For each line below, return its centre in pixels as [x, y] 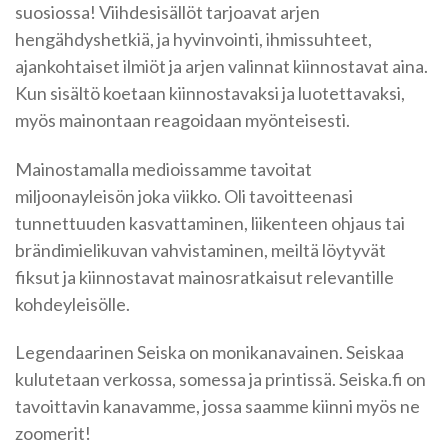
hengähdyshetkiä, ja [94, 39]
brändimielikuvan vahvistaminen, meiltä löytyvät [200, 249]
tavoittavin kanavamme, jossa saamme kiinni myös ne [217, 406]
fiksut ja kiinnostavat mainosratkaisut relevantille [204, 276]
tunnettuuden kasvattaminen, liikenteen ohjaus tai [210, 222]
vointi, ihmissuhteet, [293, 39]
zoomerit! [53, 433]
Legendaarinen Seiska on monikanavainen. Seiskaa [209, 352]
